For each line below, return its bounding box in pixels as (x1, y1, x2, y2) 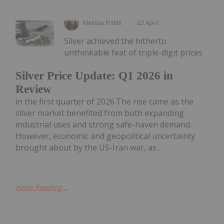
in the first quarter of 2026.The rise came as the (15, 95, 193, 107)
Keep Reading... (15, 181, 68, 192)
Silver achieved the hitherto (64, 35, 167, 47)
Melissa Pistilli (83, 18, 122, 27)
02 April (136, 18, 158, 27)
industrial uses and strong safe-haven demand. (15, 118, 191, 130)
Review (15, 82, 51, 95)
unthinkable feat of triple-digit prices (64, 47, 203, 58)
